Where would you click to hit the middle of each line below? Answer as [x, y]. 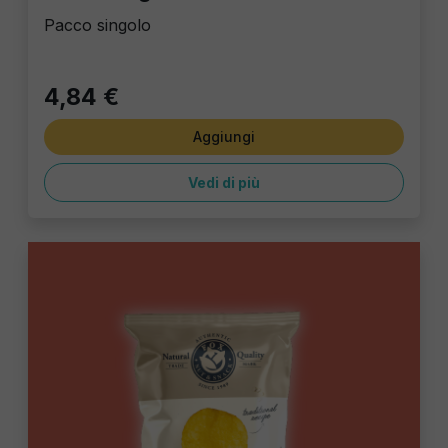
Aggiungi [224, 137]
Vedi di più [224, 183]
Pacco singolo [97, 25]
